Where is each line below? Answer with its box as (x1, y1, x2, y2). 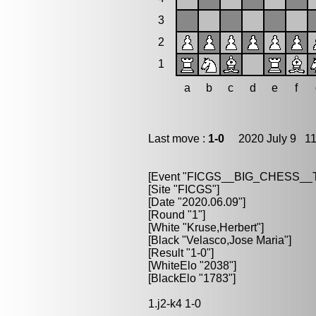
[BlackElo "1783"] (148, 272, 236, 284)
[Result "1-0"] (148, 247, 214, 259)
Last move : (148, 133, 208, 145)
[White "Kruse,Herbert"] (148, 221, 264, 233)
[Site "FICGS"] (148, 183, 219, 195)
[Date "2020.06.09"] (148, 196, 245, 208)
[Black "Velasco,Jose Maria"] (148, 234, 291, 246)
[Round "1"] (148, 209, 205, 221)
